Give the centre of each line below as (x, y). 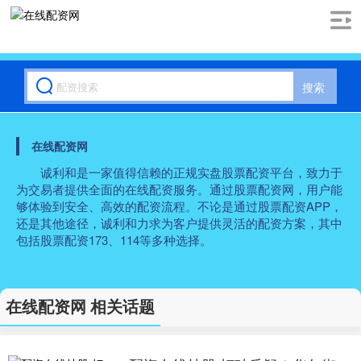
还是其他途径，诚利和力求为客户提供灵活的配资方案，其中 (179, 223)
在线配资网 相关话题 (80, 306)
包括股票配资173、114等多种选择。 (114, 240)
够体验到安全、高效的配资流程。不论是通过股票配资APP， (179, 206)
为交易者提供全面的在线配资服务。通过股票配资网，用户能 (179, 189)
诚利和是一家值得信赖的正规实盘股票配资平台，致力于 (191, 172)
